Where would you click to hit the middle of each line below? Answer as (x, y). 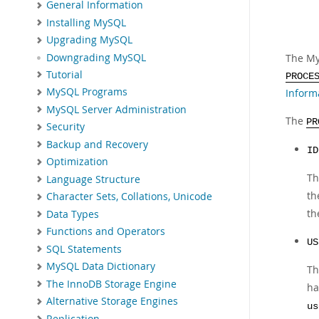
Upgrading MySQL (89, 40)
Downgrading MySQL (96, 57)
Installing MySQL (86, 22)
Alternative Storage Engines (112, 302)
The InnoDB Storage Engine (111, 284)
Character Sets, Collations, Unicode (129, 197)
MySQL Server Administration (116, 109)
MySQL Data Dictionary (101, 267)
